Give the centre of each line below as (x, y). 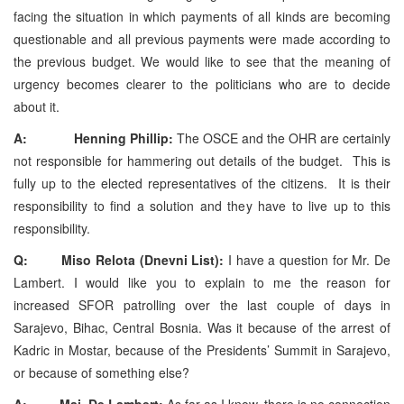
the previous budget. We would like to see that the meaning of (202, 61)
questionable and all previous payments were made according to (202, 38)
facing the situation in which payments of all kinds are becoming (202, 16)
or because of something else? (101, 372)
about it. (37, 106)
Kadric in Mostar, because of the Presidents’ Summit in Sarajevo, (202, 349)
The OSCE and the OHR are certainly (282, 138)
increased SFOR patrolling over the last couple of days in (202, 304)
